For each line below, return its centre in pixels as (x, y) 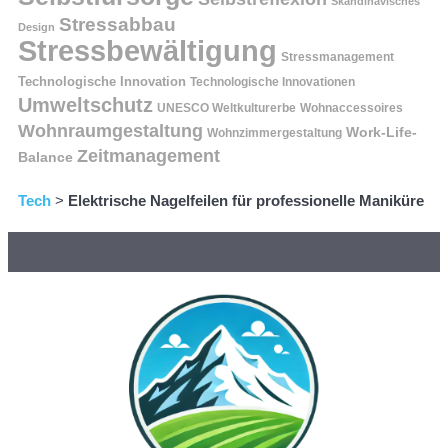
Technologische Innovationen (272, 81)
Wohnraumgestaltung (110, 130)
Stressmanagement (337, 56)
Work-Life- (381, 131)
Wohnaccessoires (351, 107)
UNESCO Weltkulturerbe (226, 107)
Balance (45, 156)
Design (36, 26)
